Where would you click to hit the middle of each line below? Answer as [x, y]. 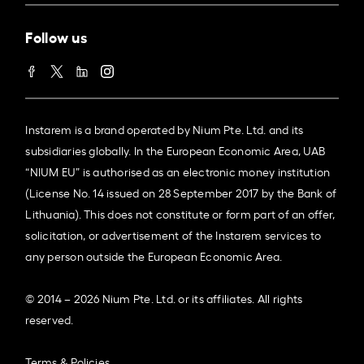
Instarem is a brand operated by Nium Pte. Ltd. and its [165, 128]
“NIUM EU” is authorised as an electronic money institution [178, 171]
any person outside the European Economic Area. [154, 255]
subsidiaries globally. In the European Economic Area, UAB [175, 149]
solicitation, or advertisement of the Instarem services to [173, 234]
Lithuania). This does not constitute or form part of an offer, [180, 213]
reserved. [50, 318]
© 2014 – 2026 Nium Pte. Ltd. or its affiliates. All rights [164, 297]
